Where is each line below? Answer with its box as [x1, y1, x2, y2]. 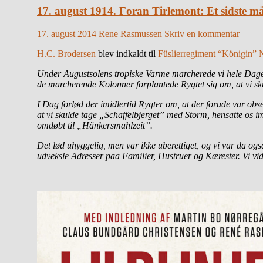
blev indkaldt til [96, 49, 158, 59]
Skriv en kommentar [164, 29, 240, 39]
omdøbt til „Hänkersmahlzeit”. [37, 120, 153, 130]
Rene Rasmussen [99, 29, 162, 39]
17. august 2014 [37, 29, 96, 39]
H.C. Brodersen [37, 49, 96, 59]
